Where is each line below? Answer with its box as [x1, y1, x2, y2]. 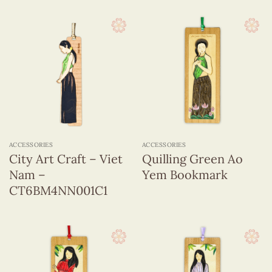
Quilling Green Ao [141, 151, 243, 167]
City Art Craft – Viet [8, 151, 123, 167]
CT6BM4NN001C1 [8, 183, 107, 199]
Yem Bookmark [141, 167, 228, 183]
